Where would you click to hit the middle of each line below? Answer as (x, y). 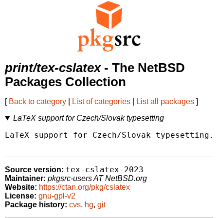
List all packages (165, 102)
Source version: (34, 170)
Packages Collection (65, 82)
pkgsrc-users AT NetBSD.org (97, 179)
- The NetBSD (143, 68)
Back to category (37, 102)
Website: (21, 187)
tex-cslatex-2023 (105, 170)
